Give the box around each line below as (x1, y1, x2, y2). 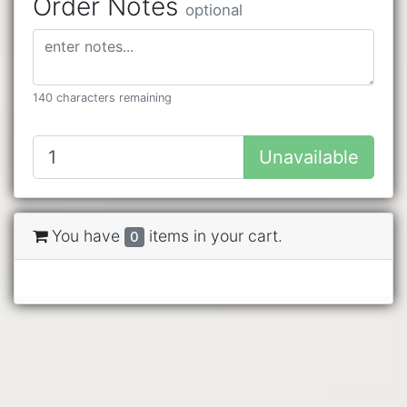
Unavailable (259, 146, 359, 169)
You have (47, 226, 124, 246)
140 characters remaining (33, 91, 172, 105)
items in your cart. (144, 226, 283, 246)
